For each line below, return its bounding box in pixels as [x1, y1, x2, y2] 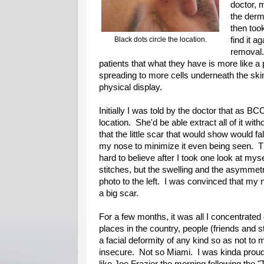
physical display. [99, 82, 162, 93]
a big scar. [99, 189, 138, 199]
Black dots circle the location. [114, 35, 207, 44]
